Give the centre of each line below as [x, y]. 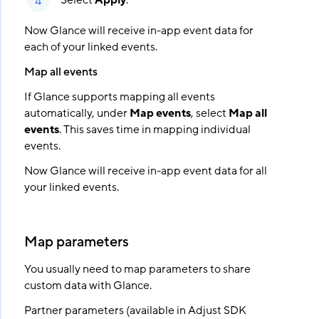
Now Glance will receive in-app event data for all [145, 171]
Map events [160, 113]
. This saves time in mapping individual [155, 130]
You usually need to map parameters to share [137, 269]
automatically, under [77, 113]
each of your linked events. [90, 47]
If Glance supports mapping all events [119, 97]
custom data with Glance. [88, 286]
